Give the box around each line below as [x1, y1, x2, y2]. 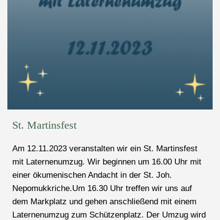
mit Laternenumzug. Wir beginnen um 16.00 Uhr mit [12, 157, 201, 167]
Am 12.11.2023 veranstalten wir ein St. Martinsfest [12, 144, 197, 154]
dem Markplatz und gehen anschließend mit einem [12, 197, 196, 207]
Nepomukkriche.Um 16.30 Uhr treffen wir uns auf [12, 184, 192, 193]
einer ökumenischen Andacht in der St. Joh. [12, 170, 172, 180]
